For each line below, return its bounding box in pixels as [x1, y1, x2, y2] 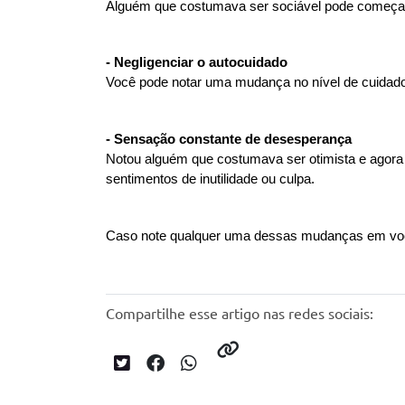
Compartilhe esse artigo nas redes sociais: [106, 303, 373, 322]
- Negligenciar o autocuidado [106, 54, 287, 70]
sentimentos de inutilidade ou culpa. [106, 171, 315, 186]
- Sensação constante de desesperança [106, 131, 352, 146]
